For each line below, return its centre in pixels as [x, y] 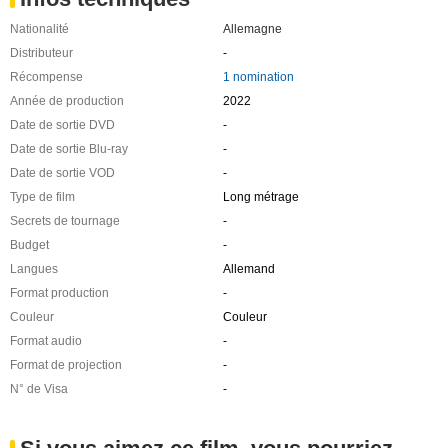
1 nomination [258, 77]
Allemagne [252, 29]
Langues [34, 269]
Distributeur [41, 53]
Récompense [46, 77]
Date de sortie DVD [62, 125]
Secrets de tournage [65, 221]
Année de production [67, 101]
